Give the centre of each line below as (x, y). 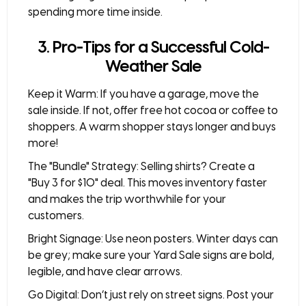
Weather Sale (153, 66)
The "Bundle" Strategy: (83, 166)
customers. (56, 215)
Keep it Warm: (63, 94)
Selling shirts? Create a (197, 166)
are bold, (251, 255)
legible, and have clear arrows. (105, 272)
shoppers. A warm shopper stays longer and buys (152, 127)
